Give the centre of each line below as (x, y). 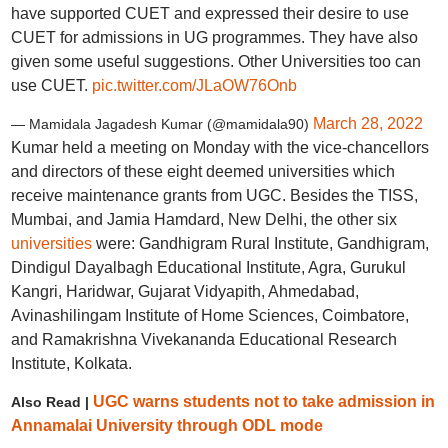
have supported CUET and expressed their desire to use (209, 13)
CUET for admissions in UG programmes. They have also (214, 37)
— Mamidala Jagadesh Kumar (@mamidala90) (161, 124)
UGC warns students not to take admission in (263, 401)
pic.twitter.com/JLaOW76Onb (194, 85)
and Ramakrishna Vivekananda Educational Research (203, 339)
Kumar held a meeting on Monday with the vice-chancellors (219, 147)
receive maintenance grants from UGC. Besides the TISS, (214, 195)
